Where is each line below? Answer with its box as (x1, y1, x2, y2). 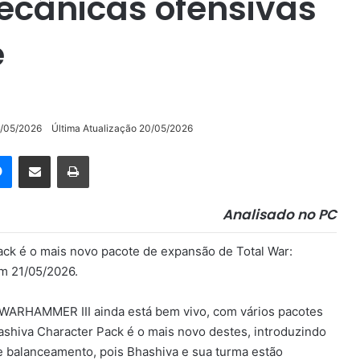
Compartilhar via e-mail (50, 148, 69, 162)
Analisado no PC (223, 204, 337, 224)
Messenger (11, 148, 68, 162)
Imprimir (88, 148, 128, 162)
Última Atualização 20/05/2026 (51, 121, 193, 134)
